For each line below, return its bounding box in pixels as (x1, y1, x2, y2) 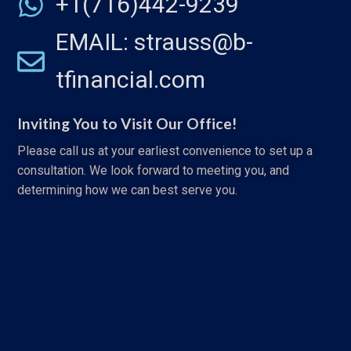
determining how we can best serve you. (17, 182, 237, 197)
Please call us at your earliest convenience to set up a (17, 143, 313, 158)
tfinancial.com (55, 66, 205, 94)
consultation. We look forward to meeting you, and (17, 162, 289, 178)
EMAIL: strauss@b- (55, 28, 253, 56)
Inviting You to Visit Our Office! (17, 114, 237, 133)
